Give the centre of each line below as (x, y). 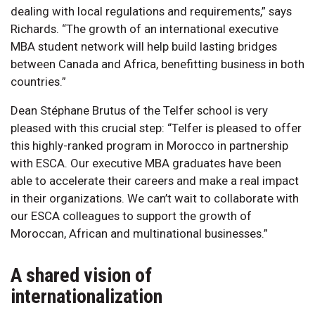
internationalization (89, 297)
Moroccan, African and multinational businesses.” (139, 234)
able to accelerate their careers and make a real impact (155, 181)
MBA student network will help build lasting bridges (144, 47)
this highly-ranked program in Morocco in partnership (149, 146)
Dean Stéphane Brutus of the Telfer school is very (139, 111)
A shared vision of (81, 276)
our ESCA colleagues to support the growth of (131, 216)
